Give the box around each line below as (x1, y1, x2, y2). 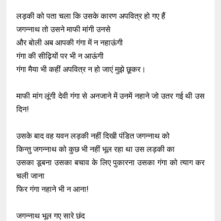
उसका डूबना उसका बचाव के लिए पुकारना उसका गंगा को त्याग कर (16, 158, 205, 167)
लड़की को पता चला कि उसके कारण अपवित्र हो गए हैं (16, 11, 168, 21)
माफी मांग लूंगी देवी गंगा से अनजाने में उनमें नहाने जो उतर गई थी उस (16, 91, 205, 101)
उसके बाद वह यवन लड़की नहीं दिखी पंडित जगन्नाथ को (16, 131, 170, 141)
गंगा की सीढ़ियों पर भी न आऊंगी (16, 51, 104, 61)
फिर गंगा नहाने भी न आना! (16, 184, 89, 194)
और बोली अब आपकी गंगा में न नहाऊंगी (16, 38, 123, 47)
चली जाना (16, 171, 45, 181)
